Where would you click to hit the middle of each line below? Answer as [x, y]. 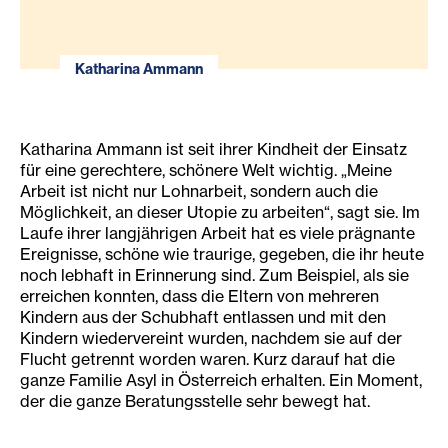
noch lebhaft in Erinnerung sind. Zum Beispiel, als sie [214, 275]
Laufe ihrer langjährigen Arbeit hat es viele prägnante [217, 233]
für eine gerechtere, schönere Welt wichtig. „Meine [206, 170]
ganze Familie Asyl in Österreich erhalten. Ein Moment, [221, 380]
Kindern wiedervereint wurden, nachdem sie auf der [211, 338]
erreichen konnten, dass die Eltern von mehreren [199, 296]
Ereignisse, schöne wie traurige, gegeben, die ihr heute [222, 254]
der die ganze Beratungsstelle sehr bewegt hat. [197, 401]
